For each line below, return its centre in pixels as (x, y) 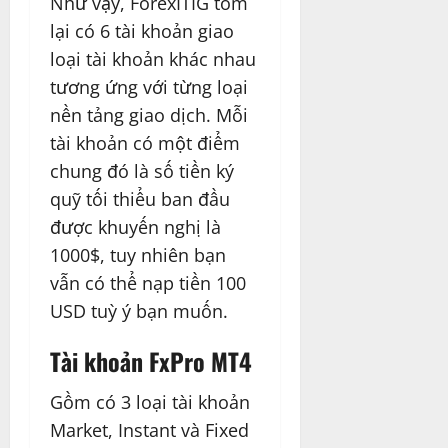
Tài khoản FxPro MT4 (151, 360)
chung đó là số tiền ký (142, 170)
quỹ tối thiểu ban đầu (140, 198)
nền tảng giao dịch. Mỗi (149, 114)
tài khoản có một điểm (145, 142)
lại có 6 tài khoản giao (142, 30)
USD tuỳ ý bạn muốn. (139, 310)
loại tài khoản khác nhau (153, 58)
